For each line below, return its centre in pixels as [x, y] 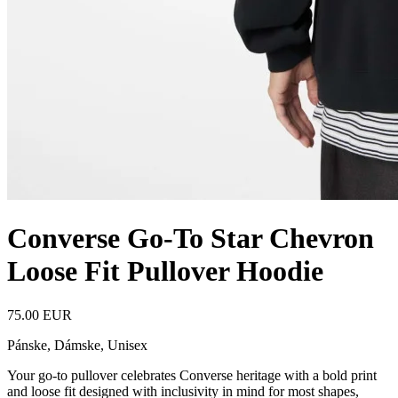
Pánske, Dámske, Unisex [77, 345]
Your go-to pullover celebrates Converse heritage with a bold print [192, 375]
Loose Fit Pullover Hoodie [165, 271]
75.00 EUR [40, 314]
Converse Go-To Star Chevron [191, 239]
